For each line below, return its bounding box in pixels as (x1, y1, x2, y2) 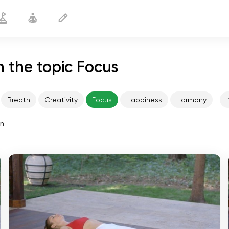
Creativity (44, 96, 78, 104)
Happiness (126, 96, 162, 104)
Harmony (176, 96, 207, 104)
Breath (7, 96, 30, 104)
